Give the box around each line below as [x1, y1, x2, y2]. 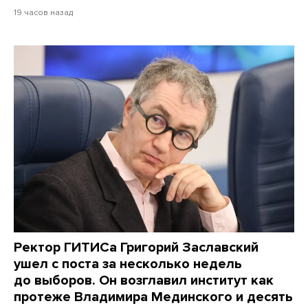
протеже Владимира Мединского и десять [14, 289, 293, 306]
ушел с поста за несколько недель [14, 256, 242, 273]
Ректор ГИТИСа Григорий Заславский [14, 239, 258, 256]
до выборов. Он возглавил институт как [14, 272, 274, 289]
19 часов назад [14, 8, 73, 18]
